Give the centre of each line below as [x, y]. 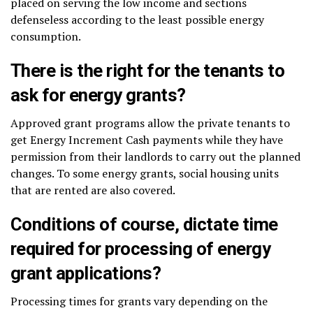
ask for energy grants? [98, 95]
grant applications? [86, 273]
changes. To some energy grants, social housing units [145, 173]
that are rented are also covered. [93, 190]
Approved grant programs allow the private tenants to [150, 123]
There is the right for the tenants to [148, 70]
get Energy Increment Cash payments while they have [147, 139]
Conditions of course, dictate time [144, 224]
